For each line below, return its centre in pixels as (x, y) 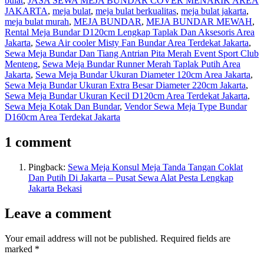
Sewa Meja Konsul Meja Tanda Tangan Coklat (155, 167)
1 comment (38, 142)
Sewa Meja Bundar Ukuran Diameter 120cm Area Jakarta (143, 75)
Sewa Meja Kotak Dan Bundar (62, 107)
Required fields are (195, 238)
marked (20, 249)
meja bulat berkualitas (136, 11)
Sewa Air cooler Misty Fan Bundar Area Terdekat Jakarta (142, 43)
